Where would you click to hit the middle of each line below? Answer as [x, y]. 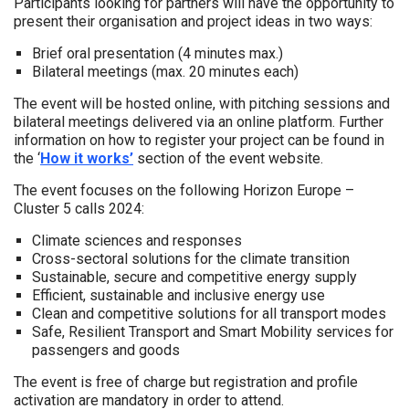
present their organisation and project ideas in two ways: [193, 21]
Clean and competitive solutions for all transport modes [209, 314]
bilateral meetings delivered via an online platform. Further [199, 122]
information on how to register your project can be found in [199, 140]
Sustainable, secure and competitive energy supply [194, 277]
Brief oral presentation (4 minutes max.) [157, 53]
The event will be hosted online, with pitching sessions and [202, 104]
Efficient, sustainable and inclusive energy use [178, 295]
